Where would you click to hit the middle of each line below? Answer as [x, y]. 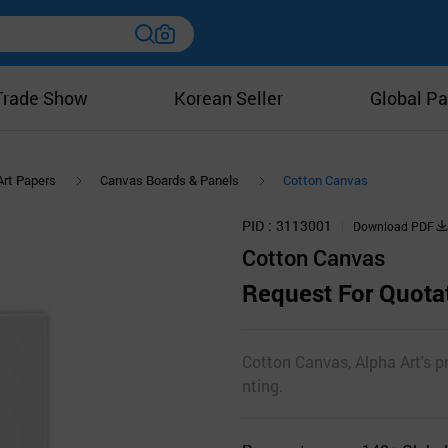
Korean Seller [229, 98]
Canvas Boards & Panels [169, 180]
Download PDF [393, 225]
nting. [262, 385]
